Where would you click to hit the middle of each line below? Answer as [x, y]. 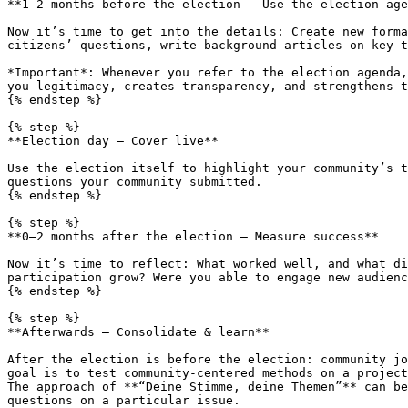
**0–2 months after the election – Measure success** [193, 236]
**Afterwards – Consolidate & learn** [138, 332]
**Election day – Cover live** [113, 141]
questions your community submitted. [135, 182]
